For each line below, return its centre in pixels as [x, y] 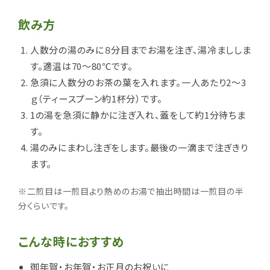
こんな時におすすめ [71, 241]
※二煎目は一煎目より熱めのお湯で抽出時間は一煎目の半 [131, 191]
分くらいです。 [44, 205]
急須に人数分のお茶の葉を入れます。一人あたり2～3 [138, 82]
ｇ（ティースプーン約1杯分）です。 [96, 98]
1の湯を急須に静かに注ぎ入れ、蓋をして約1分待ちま [138, 115]
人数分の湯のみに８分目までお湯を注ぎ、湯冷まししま [141, 49]
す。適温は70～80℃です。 [82, 66]
